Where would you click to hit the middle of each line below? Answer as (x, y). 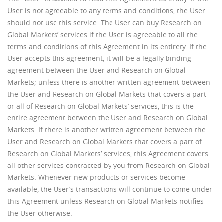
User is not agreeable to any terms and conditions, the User (106, 11)
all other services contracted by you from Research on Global (109, 165)
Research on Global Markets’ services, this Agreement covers (108, 153)
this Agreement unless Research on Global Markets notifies (106, 201)
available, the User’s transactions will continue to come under (110, 189)
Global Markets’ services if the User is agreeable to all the (103, 34)
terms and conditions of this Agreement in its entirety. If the (107, 46)
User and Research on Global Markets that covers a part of (105, 141)
